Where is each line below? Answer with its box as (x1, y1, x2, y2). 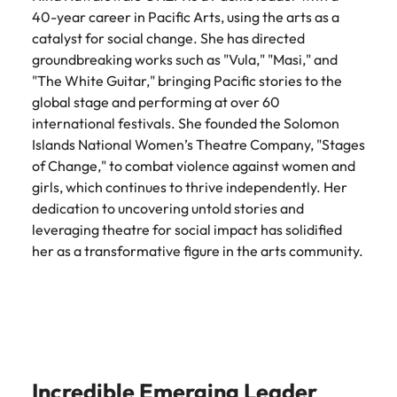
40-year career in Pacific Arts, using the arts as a (32, 8, 339, 26)
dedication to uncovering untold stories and (32, 199, 304, 217)
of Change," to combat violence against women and (32, 157, 355, 175)
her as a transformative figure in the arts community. (32, 242, 363, 260)
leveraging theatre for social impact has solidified (32, 221, 342, 238)
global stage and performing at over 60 (32, 93, 280, 111)
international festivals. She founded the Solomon (32, 114, 339, 132)
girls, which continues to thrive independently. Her (32, 178, 347, 196)
